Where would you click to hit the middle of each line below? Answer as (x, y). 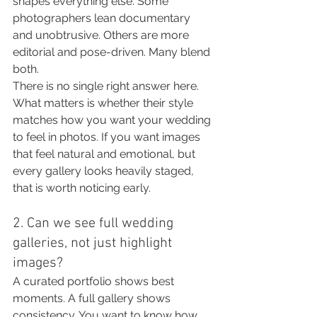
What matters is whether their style (104, 103)
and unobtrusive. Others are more (102, 35)
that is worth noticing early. (82, 188)
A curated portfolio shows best (95, 281)
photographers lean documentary (103, 18)
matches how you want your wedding (113, 120)
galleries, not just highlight (94, 243)
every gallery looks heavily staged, (105, 171)
